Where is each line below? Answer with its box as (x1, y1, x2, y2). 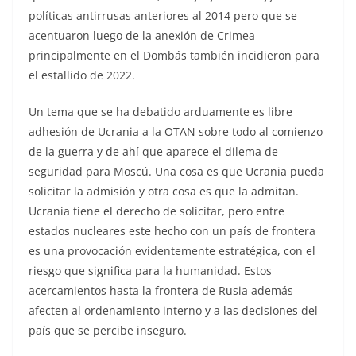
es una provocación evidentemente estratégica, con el (29, 242, 315, 258)
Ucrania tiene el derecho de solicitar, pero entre (29, 203, 284, 219)
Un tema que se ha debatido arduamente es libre (29, 103, 292, 119)
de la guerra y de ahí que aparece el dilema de (29, 143, 278, 159)
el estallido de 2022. (29, 67, 154, 83)
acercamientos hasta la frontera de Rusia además (29, 282, 293, 298)
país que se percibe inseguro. (29, 322, 187, 338)
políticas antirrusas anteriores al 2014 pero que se (29, 7, 297, 23)
